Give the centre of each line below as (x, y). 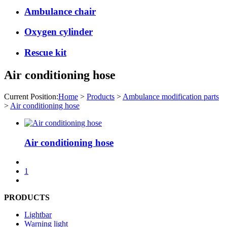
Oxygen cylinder (59, 32)
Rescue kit (45, 52)
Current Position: (31, 96)
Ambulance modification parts (171, 96)
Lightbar (38, 215)
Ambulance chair (60, 11)
